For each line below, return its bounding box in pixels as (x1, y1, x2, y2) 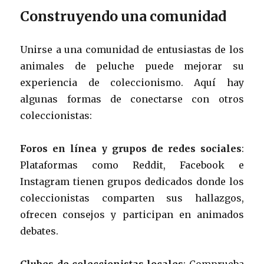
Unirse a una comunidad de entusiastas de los (20, 43, 244, 55)
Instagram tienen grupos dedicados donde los (20, 175, 244, 187)
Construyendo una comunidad (20, 7, 227, 25)
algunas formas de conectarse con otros (20, 93, 244, 105)
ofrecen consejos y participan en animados (20, 208, 244, 220)
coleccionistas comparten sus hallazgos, (20, 192, 244, 204)
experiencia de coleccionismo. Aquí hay (20, 76, 244, 88)
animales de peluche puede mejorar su (20, 60, 244, 72)
